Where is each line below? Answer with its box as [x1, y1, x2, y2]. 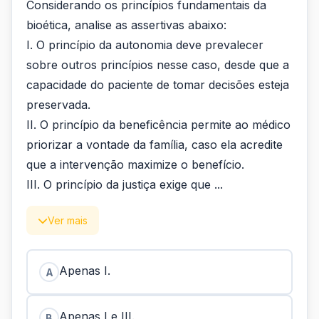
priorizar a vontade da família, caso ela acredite [26, 137, 283, 152]
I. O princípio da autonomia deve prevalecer [26, 38, 263, 52]
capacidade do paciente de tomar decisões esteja [26, 78, 289, 92]
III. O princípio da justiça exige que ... [26, 177, 223, 192]
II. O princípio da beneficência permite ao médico [26, 117, 291, 132]
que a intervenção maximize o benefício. [26, 157, 244, 172]
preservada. [26, 98, 90, 112]
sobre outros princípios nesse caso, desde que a [26, 58, 289, 72]
